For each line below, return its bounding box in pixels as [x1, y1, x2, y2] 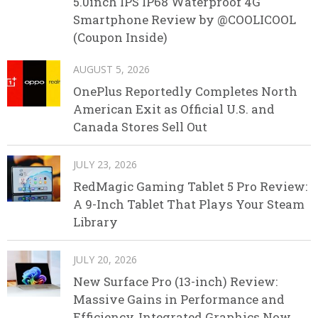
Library [73, 213, 118, 230]
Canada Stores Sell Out [73, 118, 207, 135]
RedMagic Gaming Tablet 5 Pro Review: [73, 177, 307, 194]
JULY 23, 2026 [73, 157, 137, 171]
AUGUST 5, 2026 [73, 62, 150, 76]
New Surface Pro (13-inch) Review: [73, 273, 278, 290]
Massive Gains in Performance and [73, 290, 285, 307]
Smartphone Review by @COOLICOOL [73, 11, 296, 28]
